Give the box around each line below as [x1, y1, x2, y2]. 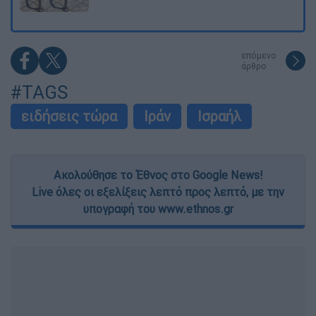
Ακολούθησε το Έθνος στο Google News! [54, 168, 262, 183]
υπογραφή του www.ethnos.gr [83, 202, 233, 217]
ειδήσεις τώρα [21, 107, 117, 126]
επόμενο [241, 50, 276, 61]
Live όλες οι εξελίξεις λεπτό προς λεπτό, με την [32, 185, 284, 200]
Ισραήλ [197, 107, 241, 126]
